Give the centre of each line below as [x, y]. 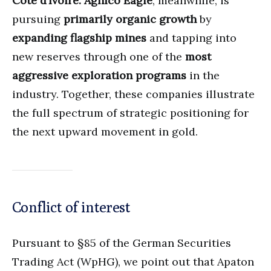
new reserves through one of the [99, 57]
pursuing [38, 19]
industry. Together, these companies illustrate [133, 94]
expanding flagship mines [79, 38]
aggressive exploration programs [99, 76]
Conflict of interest [71, 207]
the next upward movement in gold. [105, 132]
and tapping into [191, 38]
